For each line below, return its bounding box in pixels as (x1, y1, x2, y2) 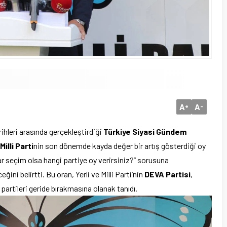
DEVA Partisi (144, 169, 191, 179)
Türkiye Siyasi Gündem (103, 127, 186, 137)
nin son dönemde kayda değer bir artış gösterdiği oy (33, 141, 206, 151)
